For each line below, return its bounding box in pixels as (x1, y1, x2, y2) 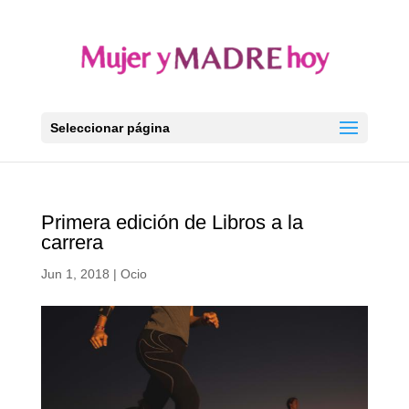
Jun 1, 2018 (40, 267, 110, 281)
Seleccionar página (49, 121, 170, 135)
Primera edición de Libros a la (40, 211, 303, 234)
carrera (40, 231, 103, 254)
